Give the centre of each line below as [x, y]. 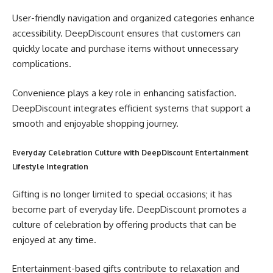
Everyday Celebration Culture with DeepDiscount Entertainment [130, 153]
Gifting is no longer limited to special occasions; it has [122, 194]
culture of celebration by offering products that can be [124, 224]
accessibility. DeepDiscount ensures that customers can [126, 34]
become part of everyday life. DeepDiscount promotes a [129, 209]
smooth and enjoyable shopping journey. [95, 123]
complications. [42, 64]
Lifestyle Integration [50, 167]
